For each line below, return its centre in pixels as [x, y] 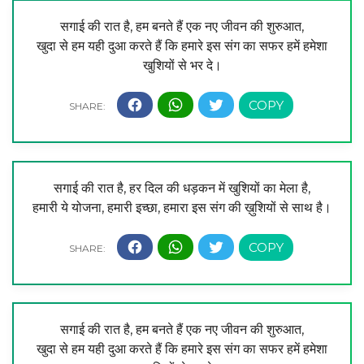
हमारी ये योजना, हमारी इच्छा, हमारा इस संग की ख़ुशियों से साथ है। [182, 207]
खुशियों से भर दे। [182, 65]
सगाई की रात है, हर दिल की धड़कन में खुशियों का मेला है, [182, 188]
